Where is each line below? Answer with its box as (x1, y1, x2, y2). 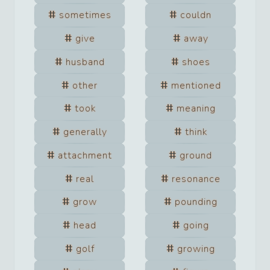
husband (65, 55, 105, 69)
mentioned (171, 78, 221, 92)
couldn (180, 8, 212, 22)
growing (177, 242, 215, 256)
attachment (58, 148, 112, 162)
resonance (171, 172, 221, 186)
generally (63, 125, 107, 139)
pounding (174, 195, 218, 209)
